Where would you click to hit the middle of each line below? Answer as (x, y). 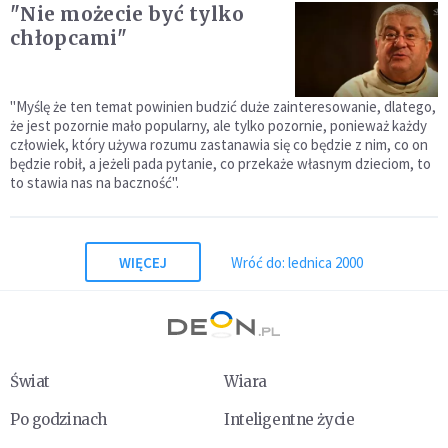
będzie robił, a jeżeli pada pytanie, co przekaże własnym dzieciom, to (220, 164)
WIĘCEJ (143, 262)
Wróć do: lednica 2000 (297, 262)
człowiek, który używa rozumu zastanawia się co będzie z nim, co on (219, 145)
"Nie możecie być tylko (127, 14)
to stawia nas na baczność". (94, 183)
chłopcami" (68, 38)
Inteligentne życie (289, 420)
